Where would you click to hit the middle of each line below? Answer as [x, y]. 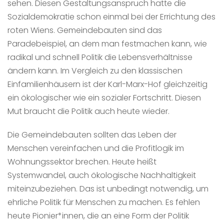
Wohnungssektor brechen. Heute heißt [82, 161]
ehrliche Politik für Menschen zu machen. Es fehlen [104, 202]
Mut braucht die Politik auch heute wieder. [88, 111]
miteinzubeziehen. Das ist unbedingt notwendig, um [108, 188]
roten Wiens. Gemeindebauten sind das [85, 30]
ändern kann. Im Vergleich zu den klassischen [95, 70]
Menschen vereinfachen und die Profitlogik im [96, 148]
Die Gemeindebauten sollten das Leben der [92, 134]
